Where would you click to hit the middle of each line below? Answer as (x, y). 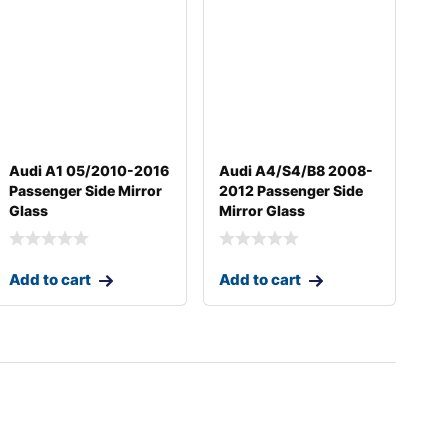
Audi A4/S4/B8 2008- (295, 170)
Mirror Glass (261, 210)
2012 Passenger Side (290, 190)
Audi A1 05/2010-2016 (89, 170)
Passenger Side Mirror (86, 190)
